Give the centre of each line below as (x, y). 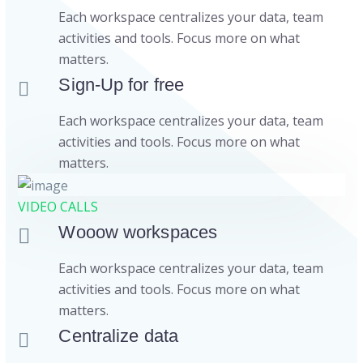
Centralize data (118, 335)
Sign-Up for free (122, 85)
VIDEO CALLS (58, 206)
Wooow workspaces (138, 232)
